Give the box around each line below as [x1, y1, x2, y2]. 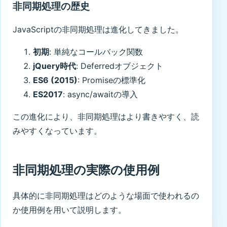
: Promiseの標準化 [78, 74, 145, 85]
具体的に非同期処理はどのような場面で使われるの [13, 190, 199, 201]
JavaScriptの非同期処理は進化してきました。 [13, 24, 183, 34]
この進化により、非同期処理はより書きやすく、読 [13, 111, 199, 122]
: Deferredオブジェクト [76, 60, 163, 71]
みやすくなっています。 [13, 125, 102, 136]
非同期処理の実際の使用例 [13, 162, 160, 177]
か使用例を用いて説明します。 [13, 204, 126, 215]
